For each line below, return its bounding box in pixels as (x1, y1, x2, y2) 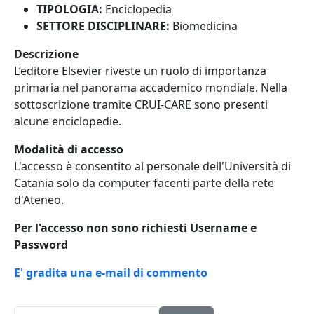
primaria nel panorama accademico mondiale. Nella (14, 80, 287, 95)
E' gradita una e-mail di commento (14, 265, 207, 280)
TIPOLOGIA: (36, 1, 102, 17)
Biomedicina (170, 18, 238, 34)
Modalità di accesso (14, 142, 123, 157)
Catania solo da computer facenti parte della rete (14, 175, 274, 191)
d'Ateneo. (14, 192, 64, 207)
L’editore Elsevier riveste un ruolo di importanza (14, 63, 266, 78)
